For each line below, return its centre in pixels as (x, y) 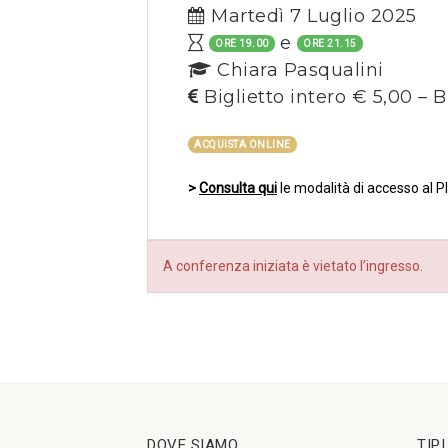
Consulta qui (238, 188)
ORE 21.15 (330, 44)
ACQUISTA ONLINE (242, 145)
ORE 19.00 (242, 44)
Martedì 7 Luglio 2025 (311, 16)
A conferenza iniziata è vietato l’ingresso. (293, 266)
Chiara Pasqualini (297, 70)
